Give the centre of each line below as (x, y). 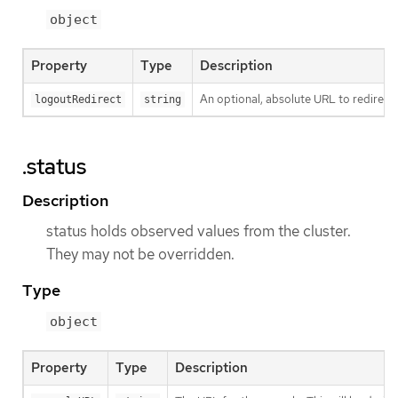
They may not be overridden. (140, 254)
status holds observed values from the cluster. (199, 231)
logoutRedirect (78, 99)
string (163, 99)
